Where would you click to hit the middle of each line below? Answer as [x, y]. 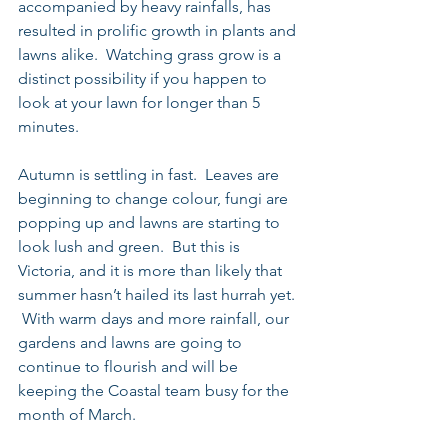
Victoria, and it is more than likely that [152, 270]
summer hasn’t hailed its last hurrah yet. [158, 294]
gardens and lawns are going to [132, 342]
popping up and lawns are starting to [151, 222]
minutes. [50, 126]
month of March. [79, 414]
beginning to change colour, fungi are [155, 198]
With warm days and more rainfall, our [155, 318]
